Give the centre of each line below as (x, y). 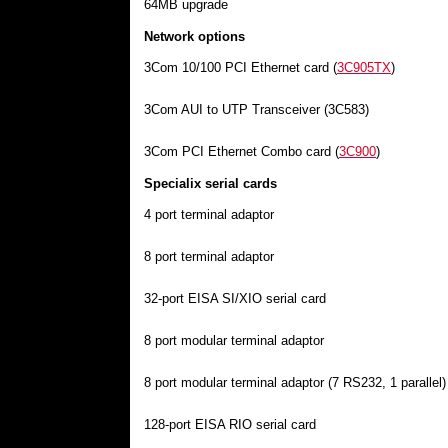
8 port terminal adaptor (209, 256)
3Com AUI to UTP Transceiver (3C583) (256, 109)
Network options (194, 36)
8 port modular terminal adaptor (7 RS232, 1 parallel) (295, 382)
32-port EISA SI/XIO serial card (235, 298)
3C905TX (364, 67)
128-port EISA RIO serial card (230, 424)
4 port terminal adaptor (209, 214)
